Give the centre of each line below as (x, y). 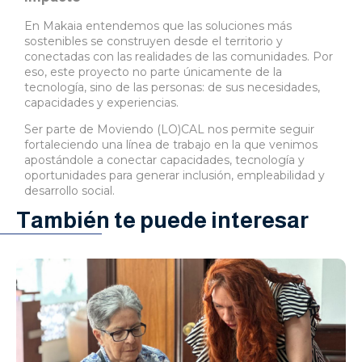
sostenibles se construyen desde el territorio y (154, 41)
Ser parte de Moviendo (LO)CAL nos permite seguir (169, 129)
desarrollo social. (69, 190)
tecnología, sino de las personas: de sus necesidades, (172, 87)
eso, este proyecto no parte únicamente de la (153, 72)
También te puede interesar (162, 220)
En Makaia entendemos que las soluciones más (158, 25)
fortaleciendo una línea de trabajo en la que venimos (171, 144)
